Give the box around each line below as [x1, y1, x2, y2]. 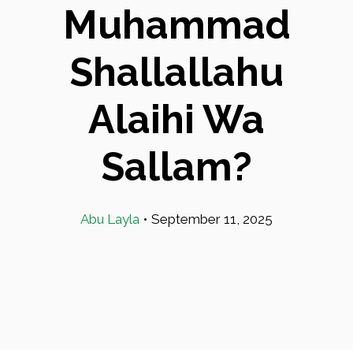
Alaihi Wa [88, 96, 265, 143]
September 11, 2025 [151, 211, 273, 227]
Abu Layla [80, 211, 139, 227]
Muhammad [62, 2, 291, 48]
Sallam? [101, 143, 252, 190]
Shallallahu [69, 49, 284, 95]
